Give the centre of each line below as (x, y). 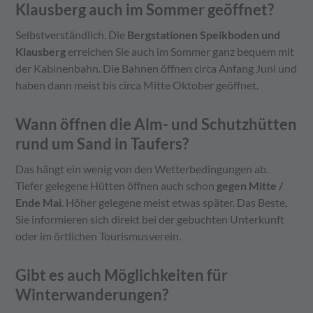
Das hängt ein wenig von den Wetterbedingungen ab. (142, 169)
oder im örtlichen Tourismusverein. (99, 236)
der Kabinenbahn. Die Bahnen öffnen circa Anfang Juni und (156, 68)
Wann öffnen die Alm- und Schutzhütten (156, 124)
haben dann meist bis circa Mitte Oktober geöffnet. (137, 85)
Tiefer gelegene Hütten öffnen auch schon (116, 186)
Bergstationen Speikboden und (204, 35)
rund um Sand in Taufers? (102, 144)
